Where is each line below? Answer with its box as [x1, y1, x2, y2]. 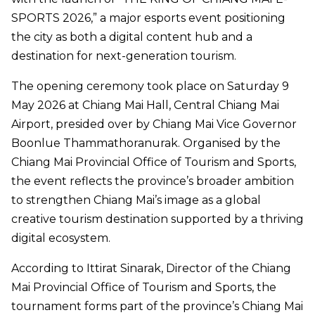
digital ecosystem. [11, 231, 110, 245]
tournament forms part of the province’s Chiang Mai [11, 300, 303, 314]
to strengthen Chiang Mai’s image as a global [11, 193, 261, 207]
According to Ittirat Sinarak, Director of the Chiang [11, 262, 291, 276]
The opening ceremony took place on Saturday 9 [11, 79, 289, 94]
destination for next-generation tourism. [11, 49, 236, 63]
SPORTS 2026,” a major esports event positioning [11, 11, 285, 25]
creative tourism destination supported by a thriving [11, 212, 304, 226]
